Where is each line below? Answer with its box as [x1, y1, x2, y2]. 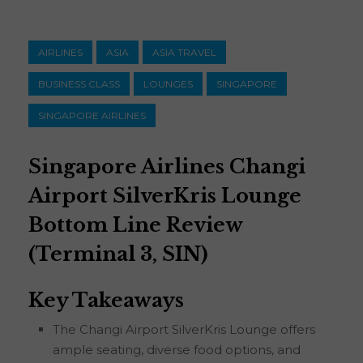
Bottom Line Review [28, 213, 242, 237]
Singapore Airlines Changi [28, 155, 305, 179]
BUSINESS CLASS [38, 78, 120, 91]
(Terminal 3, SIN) [28, 242, 208, 267]
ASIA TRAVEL [152, 46, 216, 59]
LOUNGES [143, 78, 193, 91]
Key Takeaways [28, 288, 184, 313]
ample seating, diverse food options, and [53, 342, 301, 358]
